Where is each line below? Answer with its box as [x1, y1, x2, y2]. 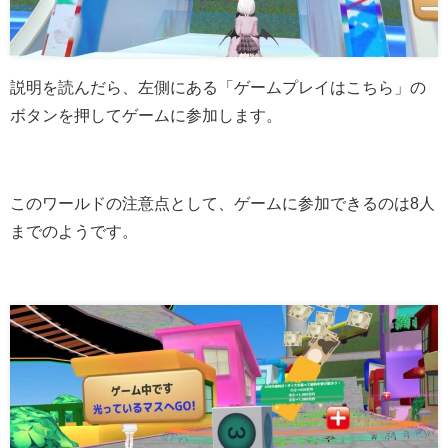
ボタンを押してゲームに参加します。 [10, 106, 282, 123]
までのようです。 [10, 222, 138, 239]
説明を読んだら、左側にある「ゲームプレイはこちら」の [10, 78, 426, 95]
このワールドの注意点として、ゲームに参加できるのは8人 [10, 194, 435, 211]
